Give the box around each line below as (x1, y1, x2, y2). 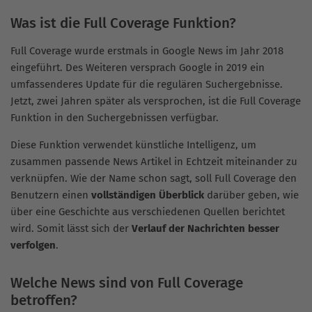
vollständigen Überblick (91, 189, 204, 202)
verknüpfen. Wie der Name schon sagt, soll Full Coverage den (10, 172, 297, 185)
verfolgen (10, 239, 56, 252)
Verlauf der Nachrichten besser (132, 222, 279, 235)
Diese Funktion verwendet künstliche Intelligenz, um (10, 139, 256, 152)
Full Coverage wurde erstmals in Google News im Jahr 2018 (10, 45, 283, 58)
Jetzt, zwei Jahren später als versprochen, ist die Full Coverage (10, 95, 301, 108)
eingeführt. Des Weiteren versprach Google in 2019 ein (10, 61, 265, 75)
